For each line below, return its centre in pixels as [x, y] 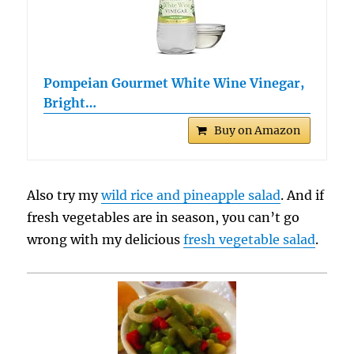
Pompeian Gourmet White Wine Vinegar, [174, 83]
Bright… [70, 102]
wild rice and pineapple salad [191, 195]
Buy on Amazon [257, 130]
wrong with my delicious [105, 239]
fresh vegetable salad [250, 239]
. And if [303, 195]
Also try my [64, 195]
